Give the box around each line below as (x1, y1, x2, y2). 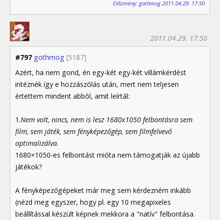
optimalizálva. (15, 138, 59, 148)
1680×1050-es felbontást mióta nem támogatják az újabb (15, 150, 200, 160)
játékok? (15, 162, 42, 171)
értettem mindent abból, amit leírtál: (15, 91, 130, 101)
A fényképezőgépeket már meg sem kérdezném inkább (15, 185, 191, 195)
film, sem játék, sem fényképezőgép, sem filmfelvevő (15, 126, 172, 136)
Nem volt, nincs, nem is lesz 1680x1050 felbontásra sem (21, 114, 192, 124)
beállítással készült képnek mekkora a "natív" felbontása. (15, 209, 195, 219)
